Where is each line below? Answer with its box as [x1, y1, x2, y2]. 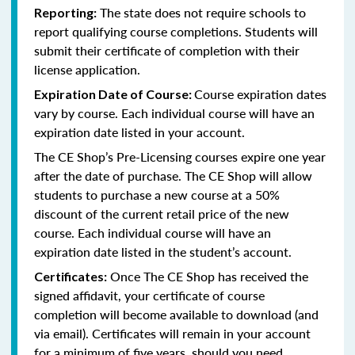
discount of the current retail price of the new [34, 204, 289, 223]
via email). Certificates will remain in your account [34, 323, 311, 342]
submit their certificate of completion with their [34, 40, 300, 59]
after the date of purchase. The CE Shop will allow [34, 166, 312, 185]
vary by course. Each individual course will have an [34, 103, 315, 122]
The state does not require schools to [97, 2, 306, 21]
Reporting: [34, 4, 97, 20]
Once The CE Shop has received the [107, 266, 308, 285]
